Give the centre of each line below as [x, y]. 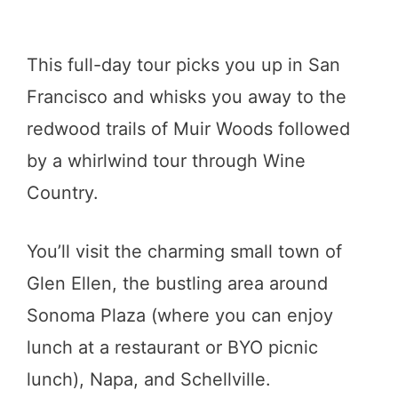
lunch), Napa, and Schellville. [149, 380]
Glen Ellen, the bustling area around [177, 284]
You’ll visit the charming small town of [184, 252]
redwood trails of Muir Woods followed [188, 129]
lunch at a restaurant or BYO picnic [172, 348]
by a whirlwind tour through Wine [166, 161]
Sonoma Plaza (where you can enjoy [180, 316]
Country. [63, 193]
